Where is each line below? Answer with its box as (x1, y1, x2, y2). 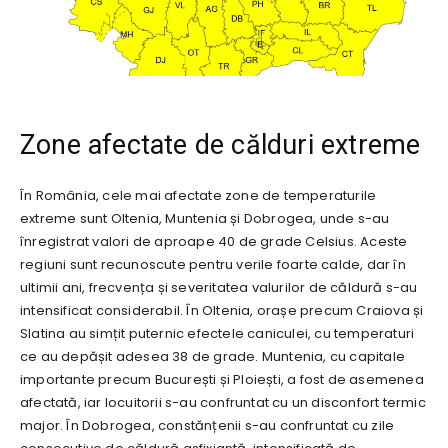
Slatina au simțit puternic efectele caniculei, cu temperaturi (20, 323, 415, 343)
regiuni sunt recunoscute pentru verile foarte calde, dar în (20, 254, 406, 274)
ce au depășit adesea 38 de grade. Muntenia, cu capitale (20, 346, 405, 366)
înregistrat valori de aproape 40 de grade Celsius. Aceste (20, 231, 408, 251)
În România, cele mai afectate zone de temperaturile (20, 185, 377, 205)
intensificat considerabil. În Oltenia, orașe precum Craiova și (20, 300, 424, 320)
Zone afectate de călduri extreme (20, 128, 421, 161)
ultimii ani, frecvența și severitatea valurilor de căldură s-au (20, 277, 418, 297)
